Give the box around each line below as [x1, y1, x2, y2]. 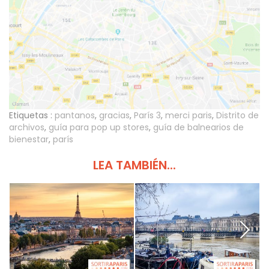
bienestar [9, 133, 49, 145]
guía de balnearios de [153, 121, 244, 133]
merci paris [165, 109, 212, 121]
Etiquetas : [9, 109, 52, 121]
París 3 [134, 109, 161, 121]
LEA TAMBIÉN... [93, 156, 176, 174]
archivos [9, 121, 44, 133]
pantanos [55, 109, 95, 121]
